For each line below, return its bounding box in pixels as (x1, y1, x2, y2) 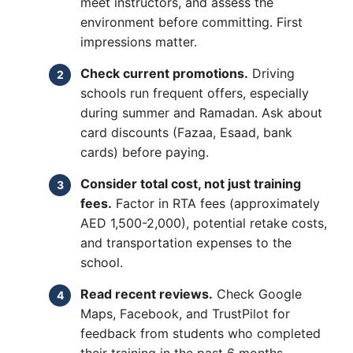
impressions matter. (80, 33, 197, 50)
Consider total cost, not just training (80, 175, 301, 191)
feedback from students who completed (80, 325, 321, 341)
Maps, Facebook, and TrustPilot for (80, 305, 290, 321)
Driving (248, 65, 295, 81)
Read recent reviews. (80, 285, 213, 302)
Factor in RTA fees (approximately (112, 195, 320, 211)
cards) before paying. (80, 143, 209, 160)
